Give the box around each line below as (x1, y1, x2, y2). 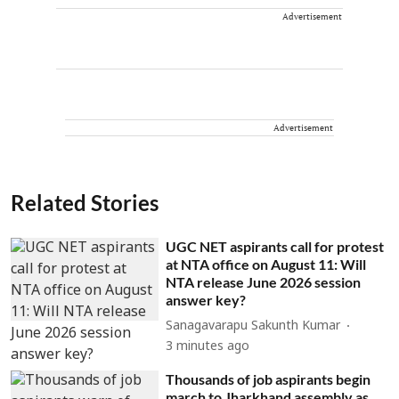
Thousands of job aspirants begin (166, 370, 371, 387)
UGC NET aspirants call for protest (166, 237, 385, 255)
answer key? (166, 290, 247, 308)
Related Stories (11, 189, 159, 216)
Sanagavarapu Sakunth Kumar (166, 319, 341, 334)
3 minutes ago (166, 338, 250, 354)
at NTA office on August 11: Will (166, 255, 367, 273)
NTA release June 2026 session (166, 273, 362, 290)
